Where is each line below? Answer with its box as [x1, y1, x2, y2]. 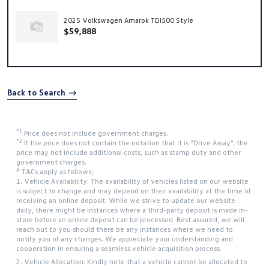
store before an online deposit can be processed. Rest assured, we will [16, 215, 244, 225]
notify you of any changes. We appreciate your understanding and [16, 234, 233, 244]
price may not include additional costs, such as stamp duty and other [16, 148, 241, 157]
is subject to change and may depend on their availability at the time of [16, 186, 251, 196]
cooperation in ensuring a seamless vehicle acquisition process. [16, 244, 222, 253]
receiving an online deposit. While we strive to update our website [16, 196, 235, 205]
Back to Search [7, 87, 65, 98]
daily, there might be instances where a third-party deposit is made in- [16, 205, 248, 215]
